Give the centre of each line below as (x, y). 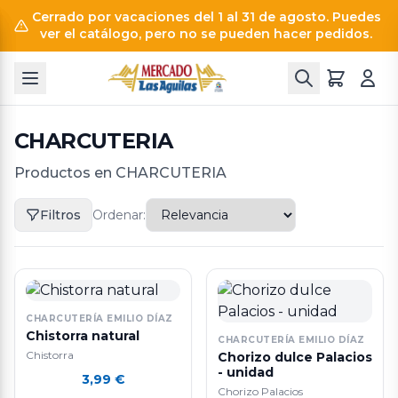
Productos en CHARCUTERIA (120, 173)
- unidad (246, 372)
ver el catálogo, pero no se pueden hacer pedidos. (206, 34)
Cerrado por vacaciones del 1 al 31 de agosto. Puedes (206, 17)
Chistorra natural (83, 336)
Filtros (60, 215)
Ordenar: (119, 215)
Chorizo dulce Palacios (295, 357)
